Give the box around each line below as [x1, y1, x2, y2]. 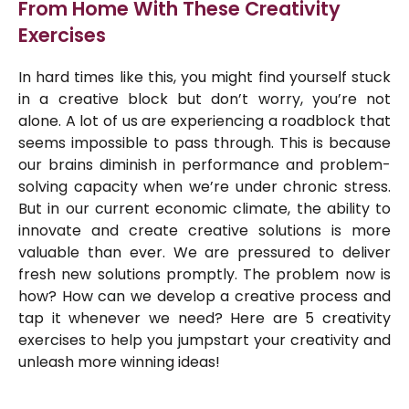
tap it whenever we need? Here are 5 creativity [18, 308, 391, 330]
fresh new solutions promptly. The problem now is [18, 264, 391, 286]
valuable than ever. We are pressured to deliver [18, 242, 391, 264]
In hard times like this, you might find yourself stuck [18, 67, 391, 89]
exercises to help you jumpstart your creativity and [18, 330, 391, 351]
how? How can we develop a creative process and [18, 286, 391, 308]
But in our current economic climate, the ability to [18, 198, 391, 220]
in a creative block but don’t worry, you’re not [18, 89, 391, 110]
